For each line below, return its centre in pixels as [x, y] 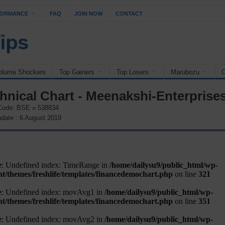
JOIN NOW [88, 14]
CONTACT [129, 14]
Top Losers [133, 72]
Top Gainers [77, 72]
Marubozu [185, 72]
